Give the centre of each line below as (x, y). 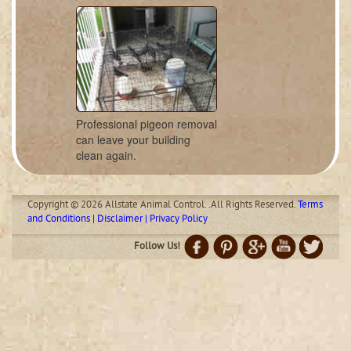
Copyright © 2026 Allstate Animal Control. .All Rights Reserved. (163, 205)
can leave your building (133, 139)
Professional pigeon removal (146, 124)
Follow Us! (157, 247)
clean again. (106, 155)
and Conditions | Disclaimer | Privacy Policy (118, 219)
